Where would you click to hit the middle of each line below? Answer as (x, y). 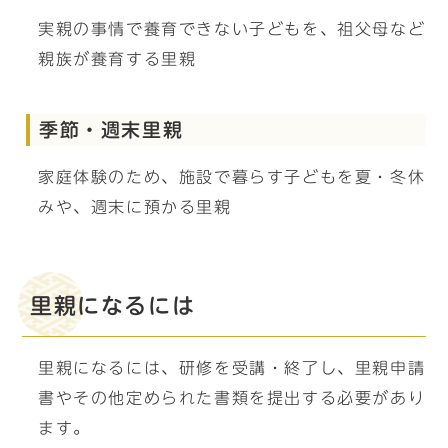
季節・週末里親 (111, 129)
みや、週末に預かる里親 (135, 207)
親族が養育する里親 (117, 59)
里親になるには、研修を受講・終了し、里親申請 (232, 368)
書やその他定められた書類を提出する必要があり (232, 398)
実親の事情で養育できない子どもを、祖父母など (232, 29)
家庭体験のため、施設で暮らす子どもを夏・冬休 (232, 177)
